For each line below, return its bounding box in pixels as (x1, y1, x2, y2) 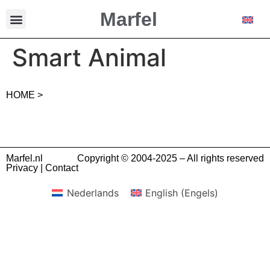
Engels (184, 187, 215, 199)
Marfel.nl (6, 153, 43, 164)
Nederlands (66, 187, 119, 199)
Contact (45, 163, 78, 174)
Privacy (6, 163, 38, 174)
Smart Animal (12, 43, 166, 72)
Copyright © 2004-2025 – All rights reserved (77, 153, 264, 164)
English (145, 187, 178, 199)
